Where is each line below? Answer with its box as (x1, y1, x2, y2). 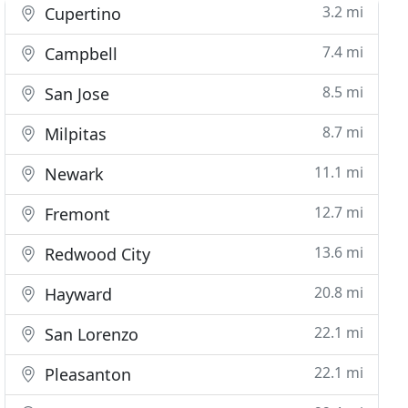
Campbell (40, 43, 118, 65)
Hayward (40, 283, 113, 305)
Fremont (40, 203, 111, 225)
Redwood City (40, 243, 151, 265)
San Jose (40, 83, 110, 105)
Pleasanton (40, 363, 132, 385)
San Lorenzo (40, 323, 139, 345)
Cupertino (40, 3, 122, 25)
